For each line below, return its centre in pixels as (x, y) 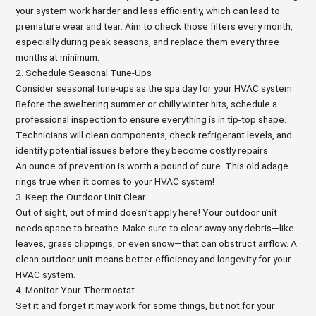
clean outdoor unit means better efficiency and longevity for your (154, 259)
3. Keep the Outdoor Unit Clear (81, 197)
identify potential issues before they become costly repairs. (143, 150)
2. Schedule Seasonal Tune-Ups (84, 73)
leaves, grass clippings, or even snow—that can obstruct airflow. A (157, 243)
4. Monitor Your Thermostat (75, 290)
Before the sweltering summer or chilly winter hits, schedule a (147, 104)
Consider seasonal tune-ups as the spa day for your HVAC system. (155, 88)
